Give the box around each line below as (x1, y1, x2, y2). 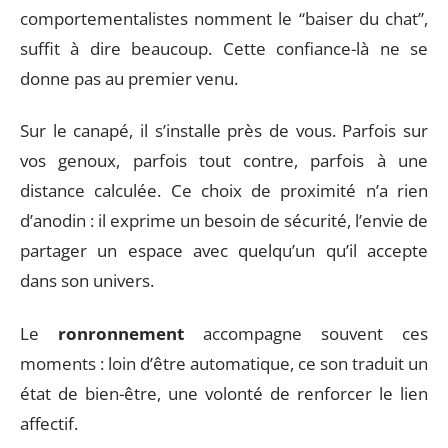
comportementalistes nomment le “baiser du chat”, (20, 6, 428, 30)
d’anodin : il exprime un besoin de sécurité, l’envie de (20, 209, 428, 232)
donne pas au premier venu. (20, 66, 238, 90)
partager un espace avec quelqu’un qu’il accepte (20, 239, 428, 262)
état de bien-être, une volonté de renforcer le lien (20, 381, 428, 405)
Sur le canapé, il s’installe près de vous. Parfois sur (20, 119, 428, 142)
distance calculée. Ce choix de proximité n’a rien (20, 179, 428, 202)
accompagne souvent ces (184, 321, 428, 345)
